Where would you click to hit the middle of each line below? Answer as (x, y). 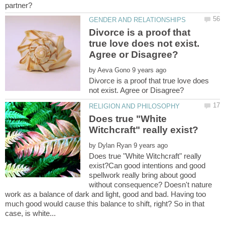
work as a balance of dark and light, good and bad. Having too (105, 194)
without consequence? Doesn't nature (151, 185)
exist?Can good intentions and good (147, 166)
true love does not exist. (144, 44)
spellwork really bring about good (143, 175)
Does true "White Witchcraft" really (145, 156)
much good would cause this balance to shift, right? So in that (105, 204)
